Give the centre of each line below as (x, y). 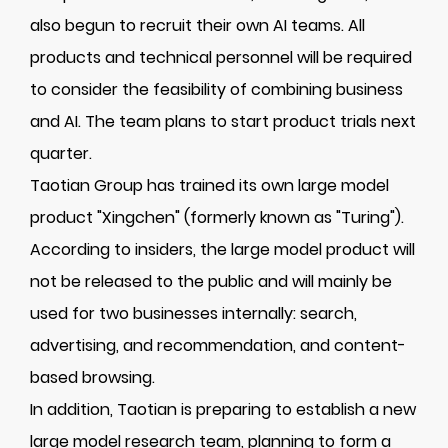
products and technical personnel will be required (221, 57)
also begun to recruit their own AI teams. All (197, 25)
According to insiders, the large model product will (222, 249)
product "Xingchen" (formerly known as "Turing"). (217, 217)
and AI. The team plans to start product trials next (223, 121)
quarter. (61, 153)
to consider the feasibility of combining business (216, 89)
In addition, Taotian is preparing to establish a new (223, 409)
